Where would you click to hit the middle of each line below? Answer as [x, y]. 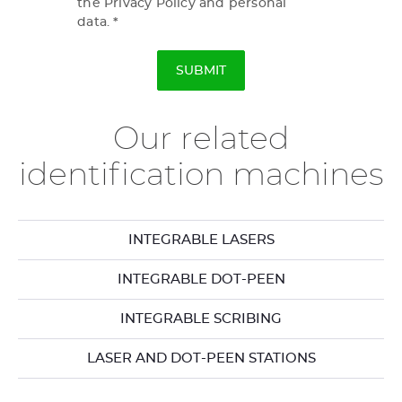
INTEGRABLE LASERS [201, 240]
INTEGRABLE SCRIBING [201, 319]
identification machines [201, 175]
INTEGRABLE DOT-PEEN [201, 280]
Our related [201, 140]
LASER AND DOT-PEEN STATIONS [201, 358]
